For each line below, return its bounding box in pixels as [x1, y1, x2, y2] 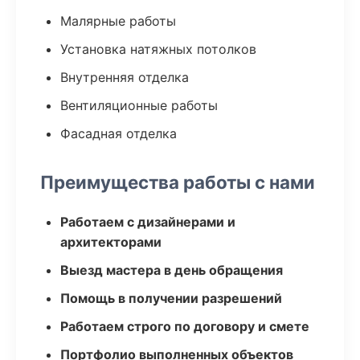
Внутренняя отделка [60, 69, 189, 85]
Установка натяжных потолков [60, 41, 256, 57]
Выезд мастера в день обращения [60, 262, 283, 278]
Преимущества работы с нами [40, 171, 315, 193]
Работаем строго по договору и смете [60, 318, 309, 334]
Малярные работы [60, 13, 176, 29]
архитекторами [60, 234, 162, 250]
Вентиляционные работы [60, 97, 218, 113]
